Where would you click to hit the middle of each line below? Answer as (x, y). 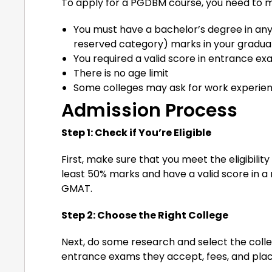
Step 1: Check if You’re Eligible (136, 133)
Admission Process (149, 111)
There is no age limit (121, 73)
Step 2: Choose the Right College (145, 216)
